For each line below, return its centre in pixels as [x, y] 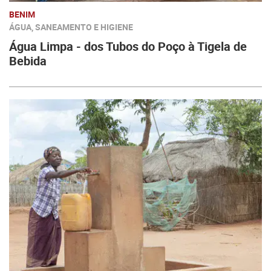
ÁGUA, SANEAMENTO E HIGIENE [71, 27]
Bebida [28, 61]
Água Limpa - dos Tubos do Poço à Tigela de [128, 46]
